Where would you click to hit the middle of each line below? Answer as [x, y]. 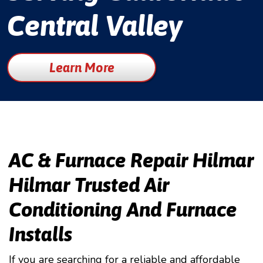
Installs [41, 234]
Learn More [82, 67]
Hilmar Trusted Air [89, 185]
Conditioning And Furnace [123, 209]
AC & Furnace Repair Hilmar [131, 160]
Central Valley [95, 26]
